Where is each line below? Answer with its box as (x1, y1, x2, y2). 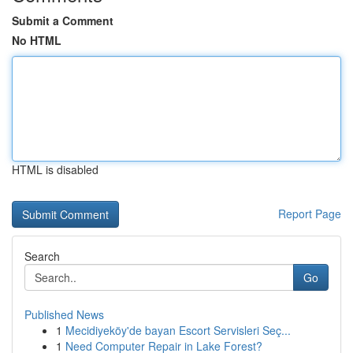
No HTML (12, 32, 61, 48)
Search (24, 248, 60, 264)
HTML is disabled (12, 162, 98, 177)
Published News (24, 307, 104, 322)
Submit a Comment (12, 13, 113, 28)
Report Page (278, 206, 341, 221)
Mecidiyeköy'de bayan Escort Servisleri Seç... (65, 322, 291, 338)
